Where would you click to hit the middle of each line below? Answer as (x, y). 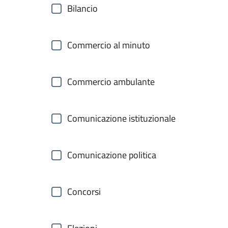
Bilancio (82, 8)
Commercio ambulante (111, 82)
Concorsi (84, 192)
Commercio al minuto (109, 45)
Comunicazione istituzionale (121, 118)
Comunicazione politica (112, 155)
